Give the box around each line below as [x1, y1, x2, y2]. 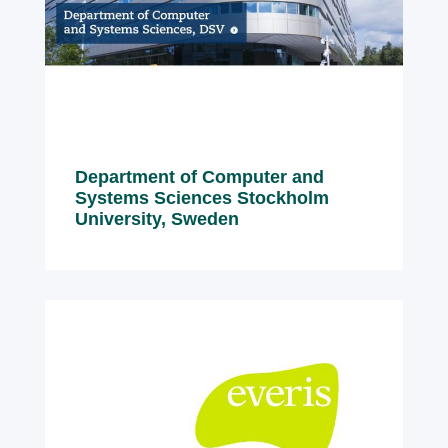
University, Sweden [75, 208, 239, 229]
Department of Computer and [75, 166, 324, 187]
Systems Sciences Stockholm [75, 187, 329, 208]
